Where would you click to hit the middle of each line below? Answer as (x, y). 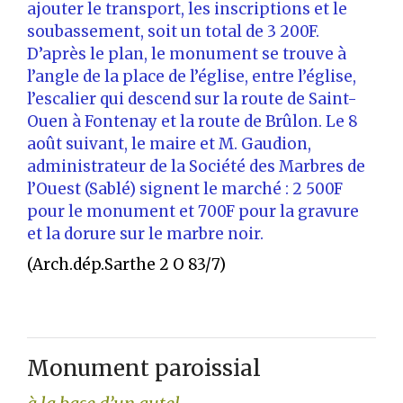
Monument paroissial (144, 369)
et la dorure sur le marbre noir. (145, 234)
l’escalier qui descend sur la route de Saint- (192, 99)
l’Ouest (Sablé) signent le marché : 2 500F (185, 189)
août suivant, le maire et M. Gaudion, (169, 144)
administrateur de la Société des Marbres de (196, 167)
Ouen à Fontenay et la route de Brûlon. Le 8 (193, 122)
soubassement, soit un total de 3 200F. (173, 32)
